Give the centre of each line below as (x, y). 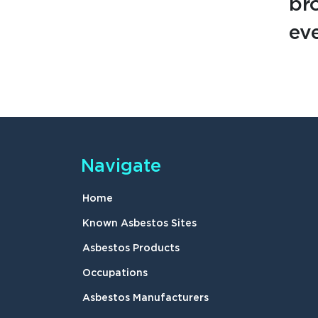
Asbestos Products (131, 248)
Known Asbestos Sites (139, 224)
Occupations (115, 273)
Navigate (121, 166)
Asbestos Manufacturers (146, 298)
